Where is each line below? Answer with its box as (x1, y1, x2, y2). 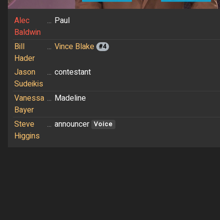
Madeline (54, 92, 86, 104)
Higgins (14, 130, 40, 142)
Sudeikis (14, 78, 43, 90)
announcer (54, 118, 91, 130)
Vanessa (14, 92, 44, 104)
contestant (54, 66, 91, 78)
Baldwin (14, 26, 41, 38)
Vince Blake (54, 40, 94, 53)
